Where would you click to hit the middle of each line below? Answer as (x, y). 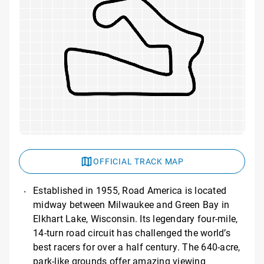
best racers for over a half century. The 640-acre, (137, 247)
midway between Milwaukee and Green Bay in (131, 204)
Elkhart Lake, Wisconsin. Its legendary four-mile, (136, 219)
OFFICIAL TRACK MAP (138, 161)
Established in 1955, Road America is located (130, 190)
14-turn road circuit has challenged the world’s (132, 233)
